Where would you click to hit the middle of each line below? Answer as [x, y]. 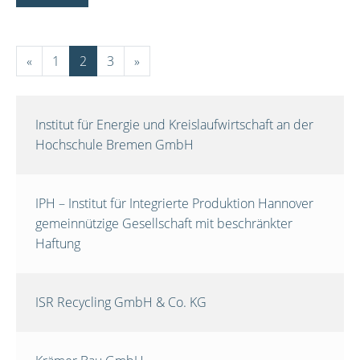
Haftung [58, 243]
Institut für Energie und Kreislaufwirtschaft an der [174, 124]
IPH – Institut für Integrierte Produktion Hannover [174, 203]
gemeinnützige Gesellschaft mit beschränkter [164, 223]
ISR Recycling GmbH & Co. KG [121, 302]
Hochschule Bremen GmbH [115, 144]
